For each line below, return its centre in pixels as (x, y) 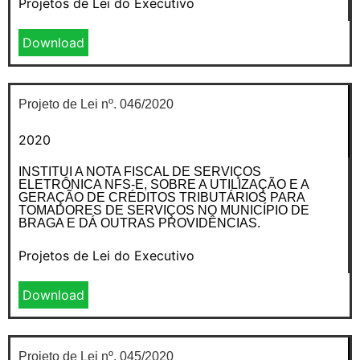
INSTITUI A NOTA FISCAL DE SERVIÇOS (140, 171)
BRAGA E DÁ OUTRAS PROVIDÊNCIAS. (139, 223)
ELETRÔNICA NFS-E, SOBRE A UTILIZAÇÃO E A (164, 184)
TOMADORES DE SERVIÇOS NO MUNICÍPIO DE (164, 210)
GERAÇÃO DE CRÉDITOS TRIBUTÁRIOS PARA (162, 197)
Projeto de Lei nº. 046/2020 (96, 104)
